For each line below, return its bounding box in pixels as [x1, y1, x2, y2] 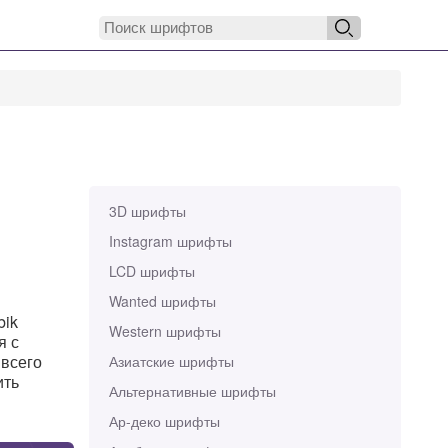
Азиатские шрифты [108, 351, 234, 371]
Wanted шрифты [108, 291, 216, 311]
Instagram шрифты [108, 231, 232, 251]
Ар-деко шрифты [108, 411, 220, 431]
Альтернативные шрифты [108, 381, 276, 401]
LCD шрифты [108, 261, 195, 281]
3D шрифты [108, 201, 186, 221]
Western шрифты [108, 321, 221, 341]
